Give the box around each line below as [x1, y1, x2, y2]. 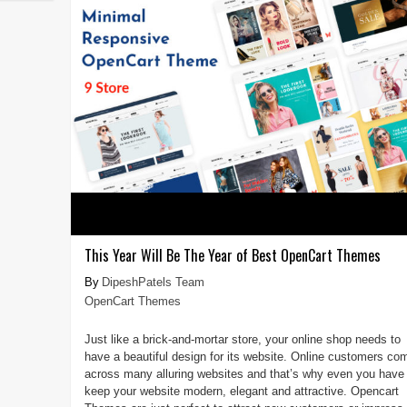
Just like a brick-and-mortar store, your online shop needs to [84, 332, 401, 346]
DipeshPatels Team [101, 274, 204, 289]
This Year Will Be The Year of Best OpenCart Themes [84, 243, 381, 266]
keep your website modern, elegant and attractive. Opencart [84, 383, 399, 398]
